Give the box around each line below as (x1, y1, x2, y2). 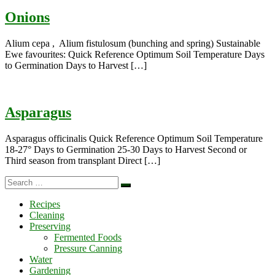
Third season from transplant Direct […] (5, 155, 160, 166)
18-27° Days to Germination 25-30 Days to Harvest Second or (5, 144, 247, 155)
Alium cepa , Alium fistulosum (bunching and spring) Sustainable (5, 37, 260, 48)
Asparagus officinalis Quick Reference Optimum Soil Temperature (5, 133, 263, 144)
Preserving (29, 220, 71, 231)
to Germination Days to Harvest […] (5, 60, 147, 71)
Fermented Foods (54, 231, 122, 242)
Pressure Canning (54, 242, 122, 254)
